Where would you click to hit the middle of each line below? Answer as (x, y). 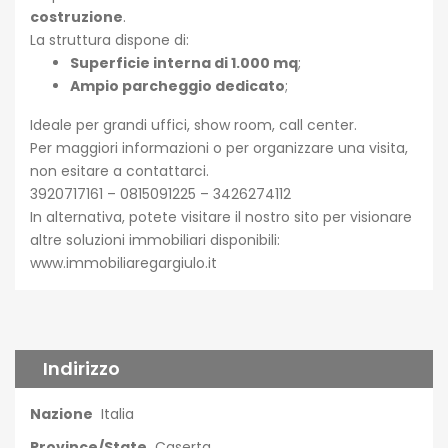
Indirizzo (81, 368)
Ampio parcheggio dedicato (177, 86)
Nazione (61, 414)
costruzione (76, 17)
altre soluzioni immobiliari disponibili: (155, 240)
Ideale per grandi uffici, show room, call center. (193, 125)
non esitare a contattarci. (119, 171)
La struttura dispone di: (109, 40)
